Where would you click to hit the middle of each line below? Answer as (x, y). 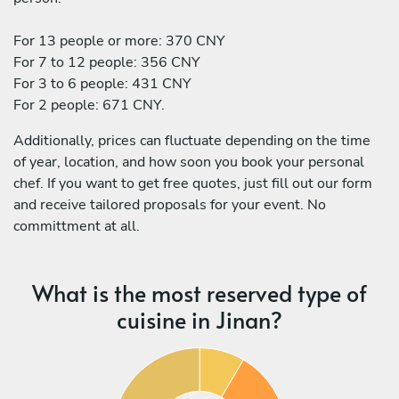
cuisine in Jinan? (199, 319)
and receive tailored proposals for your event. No (170, 204)
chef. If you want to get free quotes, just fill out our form (193, 183)
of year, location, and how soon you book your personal (189, 162)
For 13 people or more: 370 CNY (119, 41)
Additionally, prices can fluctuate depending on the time (192, 140)
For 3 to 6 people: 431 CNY (102, 83)
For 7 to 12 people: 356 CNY (107, 62)
